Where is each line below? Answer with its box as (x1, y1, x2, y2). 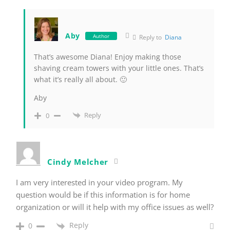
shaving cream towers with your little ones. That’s (34, 63, 204, 73)
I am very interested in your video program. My (16, 177, 183, 188)
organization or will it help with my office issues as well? (16, 202, 214, 213)
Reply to (138, 32, 165, 42)
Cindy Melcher (47, 157, 109, 167)
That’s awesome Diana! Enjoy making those (34, 51, 181, 62)
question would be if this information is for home (16, 189, 190, 200)
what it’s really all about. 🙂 (34, 74, 127, 84)
